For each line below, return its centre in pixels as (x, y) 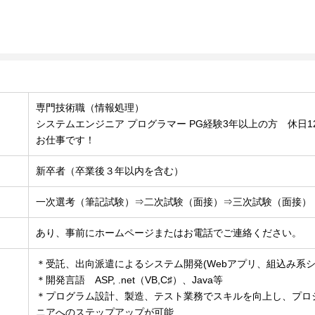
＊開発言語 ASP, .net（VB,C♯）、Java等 (130, 280)
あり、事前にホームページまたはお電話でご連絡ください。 (169, 233)
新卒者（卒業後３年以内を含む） (110, 171)
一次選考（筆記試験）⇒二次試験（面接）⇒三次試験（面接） (174, 202)
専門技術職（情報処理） (90, 108)
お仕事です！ (66, 140)
